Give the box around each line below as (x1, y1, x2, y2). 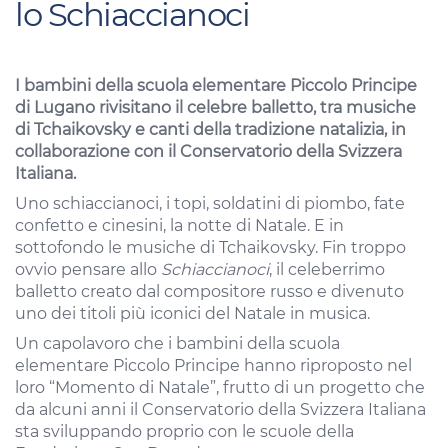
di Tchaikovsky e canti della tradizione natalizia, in (15, 120, 406, 139)
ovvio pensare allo (15, 260, 161, 279)
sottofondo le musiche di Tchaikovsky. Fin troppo (15, 238, 406, 257)
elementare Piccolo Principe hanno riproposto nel (15, 356, 412, 375)
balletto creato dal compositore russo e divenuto (15, 282, 404, 301)
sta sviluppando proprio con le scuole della (15, 422, 354, 441)
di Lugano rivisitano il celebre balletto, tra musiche (15, 98, 416, 117)
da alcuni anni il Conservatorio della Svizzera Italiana (15, 400, 426, 419)
